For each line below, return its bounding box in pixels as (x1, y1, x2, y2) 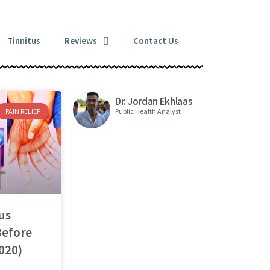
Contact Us (133, 35, 178, 47)
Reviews (64, 35, 97, 47)
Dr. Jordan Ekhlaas (115, 95, 193, 108)
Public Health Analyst (115, 107, 181, 116)
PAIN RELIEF (5, 106, 40, 116)
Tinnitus (7, 35, 40, 47)
